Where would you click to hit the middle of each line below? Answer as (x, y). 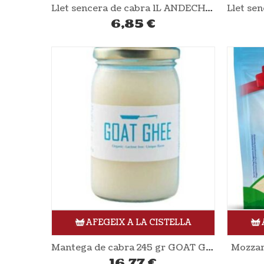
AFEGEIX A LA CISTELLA (139, 222)
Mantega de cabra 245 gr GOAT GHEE (209, 247)
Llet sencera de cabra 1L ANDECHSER (209, 8)
